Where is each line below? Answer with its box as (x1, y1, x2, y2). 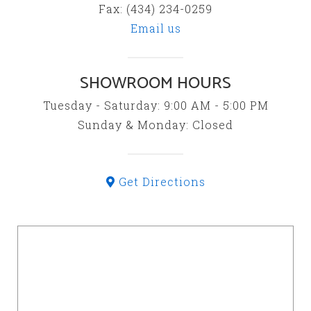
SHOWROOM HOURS (80, 70, 231, 97)
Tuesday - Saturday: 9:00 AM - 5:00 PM (42, 98, 269, 112)
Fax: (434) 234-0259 (99, 1, 212, 16)
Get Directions (115, 174, 205, 189)
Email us (130, 21, 181, 35)
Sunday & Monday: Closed (78, 117, 233, 132)
